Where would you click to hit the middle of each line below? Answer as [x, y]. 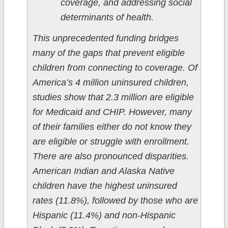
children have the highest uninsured [105, 186]
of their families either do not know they [112, 127]
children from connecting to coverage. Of [115, 68]
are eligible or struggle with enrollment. [111, 142]
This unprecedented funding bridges [105, 38]
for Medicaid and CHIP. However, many [112, 112]
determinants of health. [107, 18]
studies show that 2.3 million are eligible [113, 97]
